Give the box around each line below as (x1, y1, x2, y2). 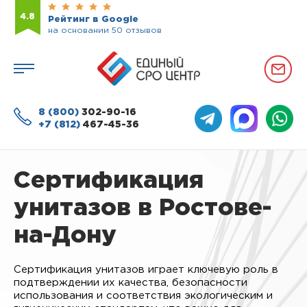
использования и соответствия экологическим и (14, 291, 273, 300)
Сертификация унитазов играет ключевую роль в (14, 265, 278, 274)
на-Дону (14, 225, 116, 247)
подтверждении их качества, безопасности (14, 278, 247, 287)
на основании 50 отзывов (48, 27, 162, 34)
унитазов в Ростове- (14, 197, 271, 219)
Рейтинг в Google (48, 16, 138, 23)
